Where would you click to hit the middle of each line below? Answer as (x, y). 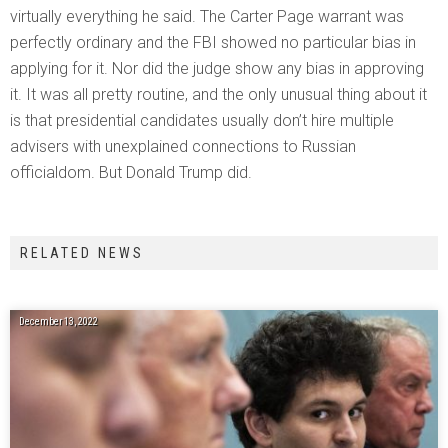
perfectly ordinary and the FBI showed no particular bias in (213, 43)
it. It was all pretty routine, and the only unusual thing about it (218, 95)
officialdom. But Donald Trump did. (131, 173)
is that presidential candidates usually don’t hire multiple (202, 121)
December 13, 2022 (58, 322)
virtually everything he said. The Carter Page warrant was (207, 17)
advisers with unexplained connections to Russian (183, 147)
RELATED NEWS (82, 253)
